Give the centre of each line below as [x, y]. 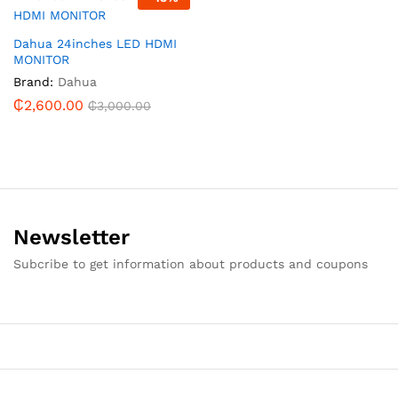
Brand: [33, 82]
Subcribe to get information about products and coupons [191, 264]
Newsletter [72, 238]
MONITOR [41, 60]
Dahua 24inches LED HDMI [95, 44]
